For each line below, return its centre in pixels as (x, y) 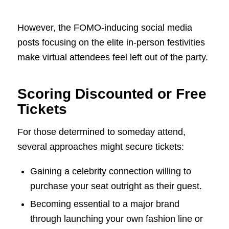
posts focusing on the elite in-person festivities (111, 43)
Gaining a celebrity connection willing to (110, 171)
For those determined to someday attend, (101, 132)
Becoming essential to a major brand (105, 204)
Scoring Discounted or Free (112, 94)
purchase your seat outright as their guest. (116, 186)
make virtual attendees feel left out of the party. (112, 58)
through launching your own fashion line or (116, 219)
